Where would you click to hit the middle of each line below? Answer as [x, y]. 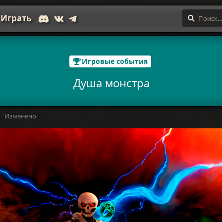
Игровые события [115, 61]
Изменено [20, 116]
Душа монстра [111, 83]
